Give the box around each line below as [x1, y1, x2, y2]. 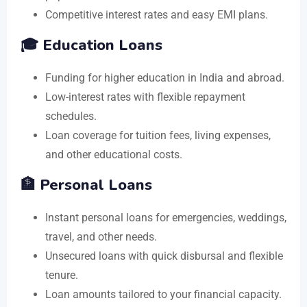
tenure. [45, 268, 78, 282]
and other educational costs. [45, 147, 182, 161]
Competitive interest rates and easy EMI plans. [45, 8, 268, 21]
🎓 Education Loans [21, 34, 162, 56]
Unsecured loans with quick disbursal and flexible [45, 249, 283, 262]
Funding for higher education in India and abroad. [45, 71, 284, 84]
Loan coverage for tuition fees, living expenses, [45, 128, 271, 142]
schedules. [45, 109, 97, 123]
